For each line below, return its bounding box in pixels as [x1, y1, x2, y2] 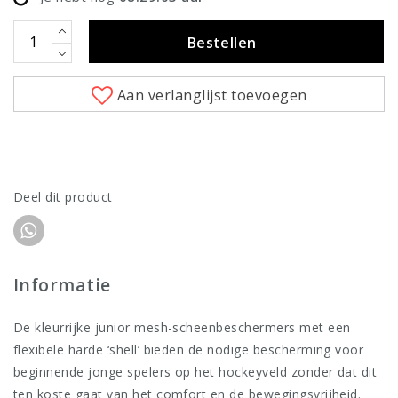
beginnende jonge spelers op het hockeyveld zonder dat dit [13, 363, 378, 381]
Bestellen [187, 33, 257, 53]
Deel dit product [13, 188, 113, 206]
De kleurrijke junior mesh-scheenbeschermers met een [13, 319, 351, 337]
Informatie [13, 273, 111, 298]
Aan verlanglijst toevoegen [117, 85, 307, 106]
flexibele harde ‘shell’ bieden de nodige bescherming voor [13, 341, 364, 359]
